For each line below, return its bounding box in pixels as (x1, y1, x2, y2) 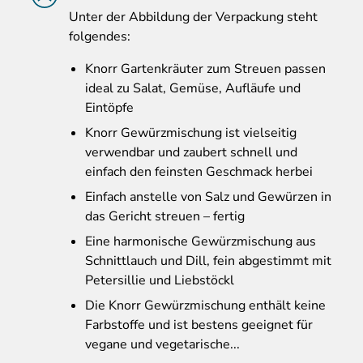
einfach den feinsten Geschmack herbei (85, 163, 313, 181)
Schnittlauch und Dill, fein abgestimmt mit (85, 252, 331, 271)
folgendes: (69, 28, 130, 46)
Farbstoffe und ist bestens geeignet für (85, 316, 313, 335)
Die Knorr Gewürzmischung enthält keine (85, 297, 326, 315)
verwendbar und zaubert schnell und (85, 143, 297, 162)
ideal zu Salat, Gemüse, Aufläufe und (85, 79, 301, 98)
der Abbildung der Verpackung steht (103, 8, 318, 27)
